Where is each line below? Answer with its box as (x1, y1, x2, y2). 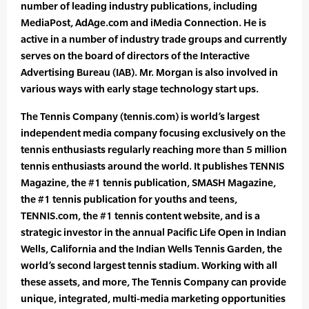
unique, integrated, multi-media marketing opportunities (21, 292, 286, 305)
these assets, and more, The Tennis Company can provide (21, 276, 286, 288)
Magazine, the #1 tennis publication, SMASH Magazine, (21, 177, 276, 189)
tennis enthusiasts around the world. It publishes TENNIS (21, 160, 284, 172)
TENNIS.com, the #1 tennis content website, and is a (21, 210, 260, 222)
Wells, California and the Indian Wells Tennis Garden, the (21, 243, 282, 255)
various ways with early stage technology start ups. (21, 83, 259, 95)
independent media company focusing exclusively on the (21, 127, 286, 139)
